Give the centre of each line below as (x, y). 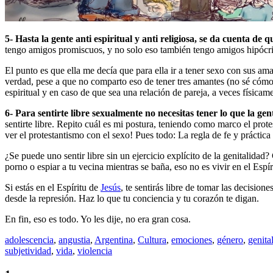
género (230, 239)
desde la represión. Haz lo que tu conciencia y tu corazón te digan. (132, 198)
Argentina (114, 239)
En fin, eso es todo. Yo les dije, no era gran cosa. (98, 219)
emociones (192, 239)
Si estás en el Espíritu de (53, 187)
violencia (95, 250)
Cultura (152, 239)
